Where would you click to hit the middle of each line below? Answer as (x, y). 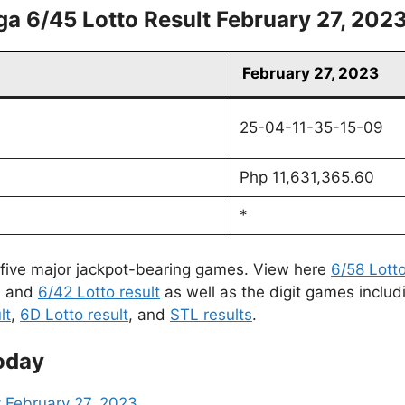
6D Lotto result (74, 314)
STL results (211, 314)
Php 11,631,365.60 (306, 178)
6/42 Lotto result (99, 292)
